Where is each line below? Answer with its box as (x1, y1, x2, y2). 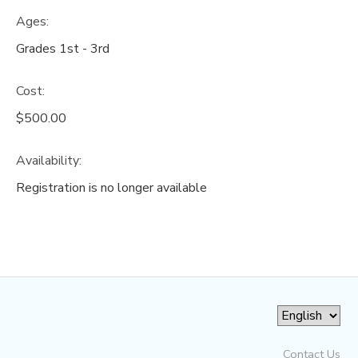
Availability (16, 151, 79, 169)
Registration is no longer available (16, 178, 207, 197)
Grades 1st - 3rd (16, 40, 109, 58)
